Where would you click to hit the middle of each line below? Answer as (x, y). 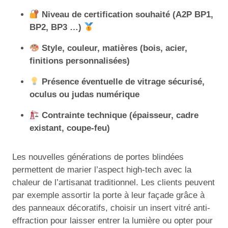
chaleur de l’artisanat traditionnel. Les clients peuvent (113, 182)
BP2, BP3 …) (57, 27)
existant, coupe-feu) (70, 128)
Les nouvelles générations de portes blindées (98, 157)
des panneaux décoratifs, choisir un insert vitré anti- (111, 208)
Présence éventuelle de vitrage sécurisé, (123, 82)
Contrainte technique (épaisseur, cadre (120, 115)
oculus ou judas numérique (84, 94)
